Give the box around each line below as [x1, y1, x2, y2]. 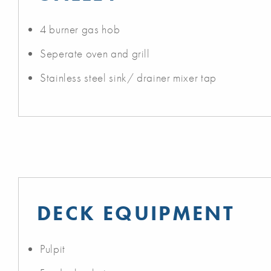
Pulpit [40, 241, 65, 256]
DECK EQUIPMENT [37, 200, 235, 226]
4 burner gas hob [40, 21, 120, 37]
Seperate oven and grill [40, 45, 150, 61]
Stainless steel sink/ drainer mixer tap [40, 70, 217, 85]
